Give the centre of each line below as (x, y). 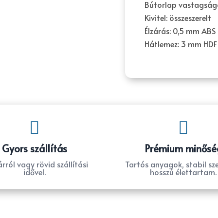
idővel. (35, 172)
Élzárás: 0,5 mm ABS (180, 31)
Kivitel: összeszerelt (178, 18)
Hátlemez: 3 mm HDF (181, 44)
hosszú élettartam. (183, 172)
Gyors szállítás (35, 149)
